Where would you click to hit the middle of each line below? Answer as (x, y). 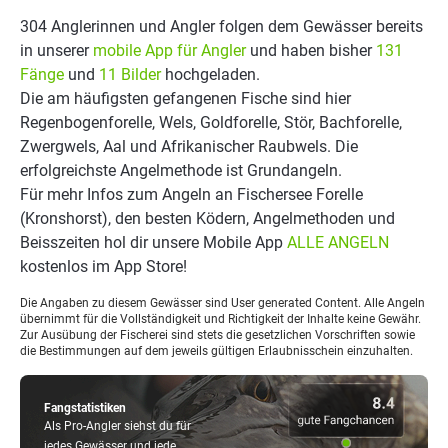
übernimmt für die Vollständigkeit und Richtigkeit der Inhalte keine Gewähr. (220, 319)
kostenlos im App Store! (103, 266)
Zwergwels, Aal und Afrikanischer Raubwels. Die (189, 146)
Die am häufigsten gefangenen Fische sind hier (185, 98)
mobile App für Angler (169, 50)
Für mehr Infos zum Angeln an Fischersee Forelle (191, 194)
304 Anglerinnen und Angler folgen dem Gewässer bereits (221, 26)
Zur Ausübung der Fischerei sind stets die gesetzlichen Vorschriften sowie (217, 335)
